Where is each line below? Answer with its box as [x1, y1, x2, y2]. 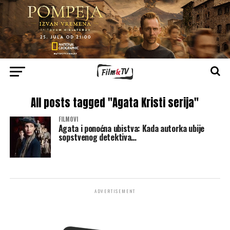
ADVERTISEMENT [94, 187, 136, 195]
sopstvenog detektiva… [58, 130, 137, 143]
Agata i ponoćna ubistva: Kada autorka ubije [58, 122, 204, 135]
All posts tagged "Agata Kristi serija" [31, 94, 199, 111]
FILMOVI [58, 114, 78, 123]
